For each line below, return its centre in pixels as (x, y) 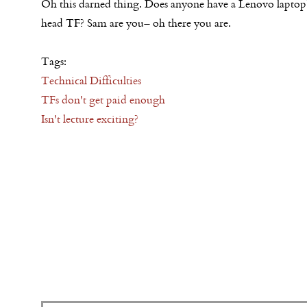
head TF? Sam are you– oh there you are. (137, 23)
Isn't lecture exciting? (90, 119)
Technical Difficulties (91, 80)
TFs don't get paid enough (103, 99)
